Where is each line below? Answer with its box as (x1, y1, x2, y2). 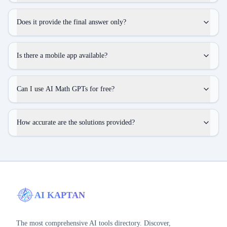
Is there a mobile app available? (17, 52, 107, 59)
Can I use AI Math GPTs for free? (17, 85, 115, 93)
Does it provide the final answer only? (17, 18, 126, 26)
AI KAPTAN (34, 190, 85, 200)
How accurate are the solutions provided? (17, 119, 135, 126)
